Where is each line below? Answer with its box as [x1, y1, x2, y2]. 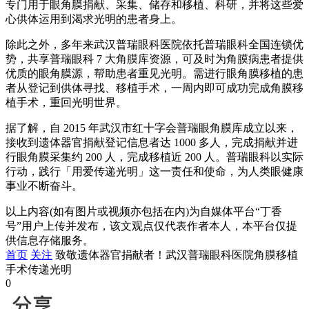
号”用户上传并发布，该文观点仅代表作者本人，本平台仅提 [6, 220, 297, 232]
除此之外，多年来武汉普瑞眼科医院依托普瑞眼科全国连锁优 [6, 39, 303, 51]
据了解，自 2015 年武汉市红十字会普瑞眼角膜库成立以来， [6, 122, 298, 134]
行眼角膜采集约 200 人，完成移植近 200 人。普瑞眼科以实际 [6, 151, 303, 163]
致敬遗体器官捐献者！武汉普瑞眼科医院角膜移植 [55, 249, 298, 261]
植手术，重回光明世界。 [6, 97, 127, 109]
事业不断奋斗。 [6, 180, 83, 192]
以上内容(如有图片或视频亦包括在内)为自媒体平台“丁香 [6, 206, 282, 218]
